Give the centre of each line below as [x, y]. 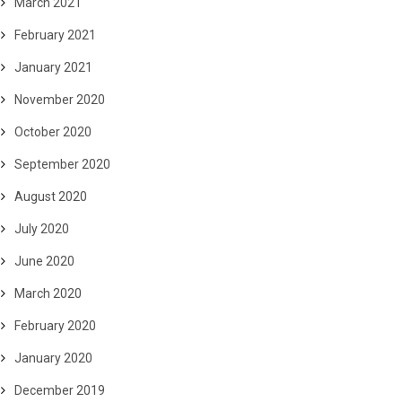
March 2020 [48, 293]
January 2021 [53, 67]
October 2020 [53, 132]
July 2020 [42, 229]
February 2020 [55, 326]
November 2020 [60, 100]
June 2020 [44, 261]
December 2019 [60, 390]
